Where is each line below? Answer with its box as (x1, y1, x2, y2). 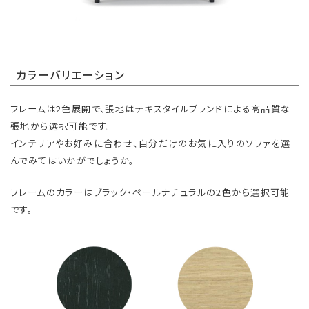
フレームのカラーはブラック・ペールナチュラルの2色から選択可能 (10, 186, 290, 199)
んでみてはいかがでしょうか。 (10, 154, 134, 168)
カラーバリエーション (15, 66, 125, 83)
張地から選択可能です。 (10, 119, 111, 133)
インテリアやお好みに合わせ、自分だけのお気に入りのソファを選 (10, 137, 291, 150)
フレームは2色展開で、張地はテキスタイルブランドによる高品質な (10, 102, 291, 116)
